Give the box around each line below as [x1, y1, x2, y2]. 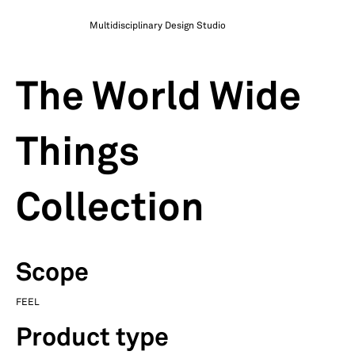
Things [16, 136, 139, 173]
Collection [16, 191, 204, 228]
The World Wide [16, 80, 301, 117]
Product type [16, 326, 169, 350]
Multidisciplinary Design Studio [90, 21, 227, 31]
